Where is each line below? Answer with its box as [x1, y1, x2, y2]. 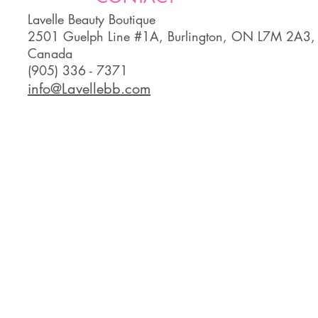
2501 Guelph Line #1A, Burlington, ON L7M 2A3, [28, 28, 315, 45]
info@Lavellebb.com [28, 79, 150, 98]
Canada [28, 45, 72, 62]
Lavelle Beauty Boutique [28, 11, 155, 28]
